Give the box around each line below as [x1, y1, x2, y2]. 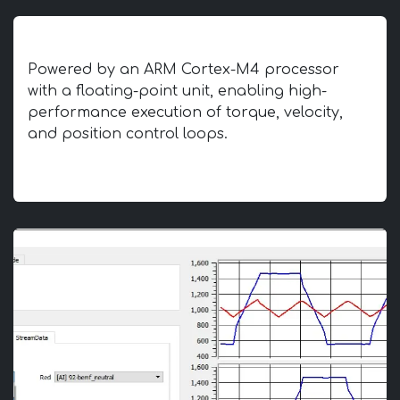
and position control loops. [28, 126, 366, 142]
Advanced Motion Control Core [28, 29, 296, 52]
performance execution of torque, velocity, [28, 104, 343, 121]
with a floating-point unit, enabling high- [28, 83, 327, 99]
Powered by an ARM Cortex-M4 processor [28, 62, 339, 78]
